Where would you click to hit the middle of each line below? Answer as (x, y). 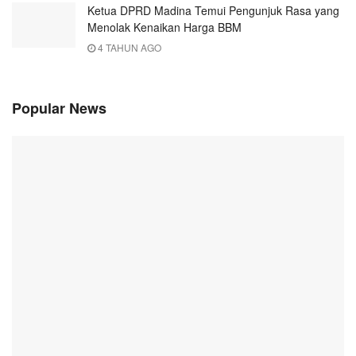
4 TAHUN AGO (128, 47)
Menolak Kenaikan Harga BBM (164, 27)
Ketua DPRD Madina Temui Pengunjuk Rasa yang (213, 10)
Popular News (59, 108)
